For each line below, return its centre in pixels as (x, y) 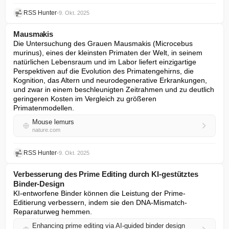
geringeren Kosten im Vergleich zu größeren (85, 99)
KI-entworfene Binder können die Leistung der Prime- (99, 193)
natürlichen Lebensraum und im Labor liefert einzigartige (105, 62)
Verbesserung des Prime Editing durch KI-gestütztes (106, 174)
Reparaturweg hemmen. (53, 212)
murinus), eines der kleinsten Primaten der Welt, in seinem (108, 53)
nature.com (46, 130)
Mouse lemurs (53, 122)
